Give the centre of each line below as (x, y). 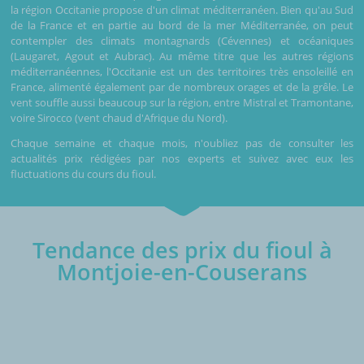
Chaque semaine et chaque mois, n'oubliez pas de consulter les (182, 143)
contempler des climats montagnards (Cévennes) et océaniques (182, 40)
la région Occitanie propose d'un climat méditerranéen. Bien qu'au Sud (182, 9)
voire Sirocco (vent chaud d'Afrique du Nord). (119, 117)
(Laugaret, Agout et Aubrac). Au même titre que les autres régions (182, 56)
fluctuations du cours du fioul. (83, 173)
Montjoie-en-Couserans (182, 271)
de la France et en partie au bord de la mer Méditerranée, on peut (182, 25)
